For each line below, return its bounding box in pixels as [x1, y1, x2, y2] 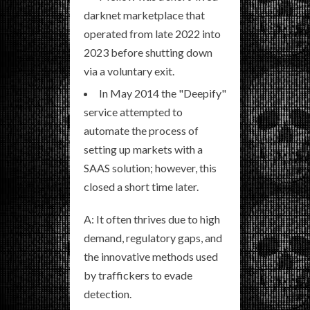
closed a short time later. [84, 180, 199, 193]
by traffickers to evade [84, 268, 192, 282]
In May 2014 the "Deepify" [99, 86, 226, 100]
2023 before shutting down [84, 46, 212, 59]
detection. [84, 287, 131, 300]
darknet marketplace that [84, 8, 205, 21]
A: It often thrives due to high [84, 212, 220, 226]
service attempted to [84, 105, 183, 118]
